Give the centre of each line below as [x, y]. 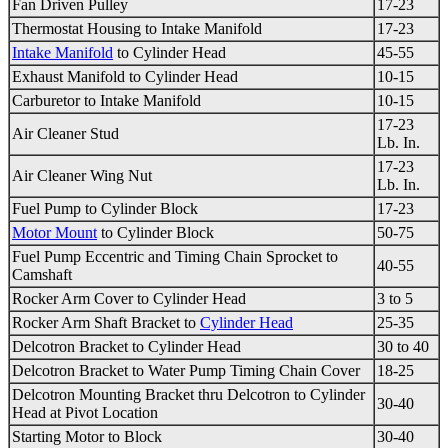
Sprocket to [300, 257]
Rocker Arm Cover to [82, 299]
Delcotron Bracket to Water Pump [121, 371]
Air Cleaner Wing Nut [82, 176]
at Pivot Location [102, 413]
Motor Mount [54, 233]
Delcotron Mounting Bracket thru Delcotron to [161, 395]
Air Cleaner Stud [65, 134]
